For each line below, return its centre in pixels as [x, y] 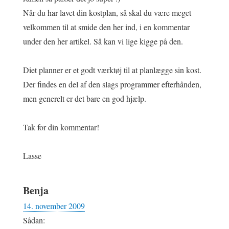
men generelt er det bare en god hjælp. [85, 98]
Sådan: [34, 220]
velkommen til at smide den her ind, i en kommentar [106, 27]
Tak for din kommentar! [61, 127]
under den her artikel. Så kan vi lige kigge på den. [103, 41]
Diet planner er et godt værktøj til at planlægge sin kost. [112, 70]
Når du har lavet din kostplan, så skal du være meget [107, 12]
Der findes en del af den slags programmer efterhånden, [112, 84]
